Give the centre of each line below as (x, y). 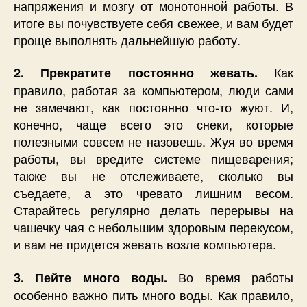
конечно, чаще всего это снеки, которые (153, 124)
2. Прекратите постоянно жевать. (136, 73)
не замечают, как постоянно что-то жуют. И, (153, 107)
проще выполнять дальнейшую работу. (127, 39)
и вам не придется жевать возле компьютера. (145, 244)
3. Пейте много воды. (90, 277)
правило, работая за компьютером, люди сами (153, 90)
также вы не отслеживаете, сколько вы (153, 176)
